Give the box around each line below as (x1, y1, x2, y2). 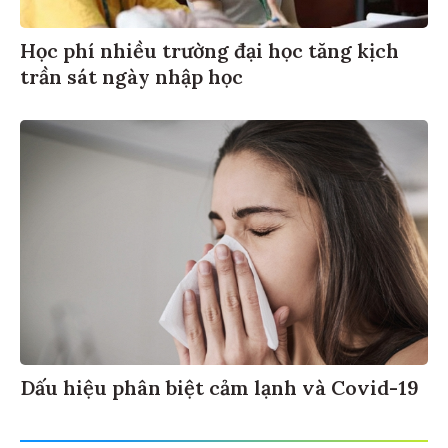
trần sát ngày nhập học (20, 60, 243, 86)
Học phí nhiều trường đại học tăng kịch (20, 34, 399, 60)
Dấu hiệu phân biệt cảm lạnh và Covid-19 (20, 371, 419, 397)
